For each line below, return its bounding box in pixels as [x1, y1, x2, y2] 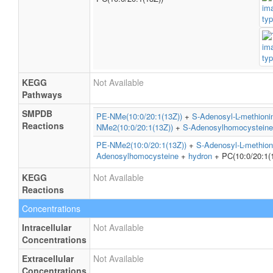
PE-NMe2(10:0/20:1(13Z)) [96, 139, 186, 151]
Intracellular [22, 221, 71, 233]
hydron [188, 150, 212, 161]
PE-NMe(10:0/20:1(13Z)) [96, 110, 182, 122]
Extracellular [22, 252, 74, 264]
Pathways [22, 88, 62, 101]
